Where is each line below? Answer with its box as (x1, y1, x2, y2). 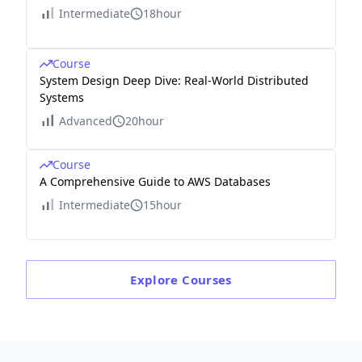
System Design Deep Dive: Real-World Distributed (40, 73, 309, 88)
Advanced (59, 113, 112, 128)
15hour (143, 197, 182, 213)
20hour (125, 113, 164, 128)
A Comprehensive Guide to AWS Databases (40, 174, 271, 189)
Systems (40, 90, 84, 105)
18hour (143, 6, 182, 21)
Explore (130, 271, 183, 288)
